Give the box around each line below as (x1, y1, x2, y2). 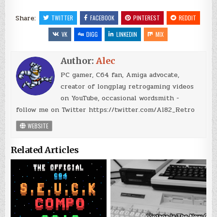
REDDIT (178, 13, 196, 22)
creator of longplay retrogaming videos (61, 81, 194, 92)
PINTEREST (133, 13, 160, 22)
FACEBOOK (90, 13, 114, 22)
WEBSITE (26, 121, 49, 130)
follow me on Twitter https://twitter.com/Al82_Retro (16, 104, 195, 115)
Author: (61, 55, 96, 66)
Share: (15, 13, 38, 23)
